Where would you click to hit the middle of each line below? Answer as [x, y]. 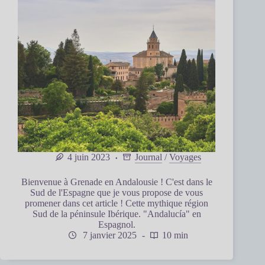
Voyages [185, 157]
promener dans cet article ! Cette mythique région [117, 203]
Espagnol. [117, 225]
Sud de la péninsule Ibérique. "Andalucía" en [117, 214]
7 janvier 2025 [109, 235]
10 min [175, 235]
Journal [149, 157]
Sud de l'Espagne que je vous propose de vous [117, 193]
